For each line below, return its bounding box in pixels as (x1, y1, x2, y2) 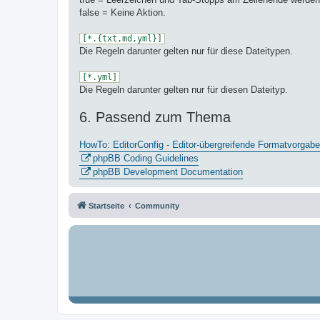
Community (135, 201, 179, 211)
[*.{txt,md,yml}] (82, 34, 162, 44)
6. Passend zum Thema (79, 109, 231, 126)
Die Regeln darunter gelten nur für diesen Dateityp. (79, 84, 288, 96)
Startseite (89, 201, 124, 211)
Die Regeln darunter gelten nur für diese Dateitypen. (79, 46, 293, 57)
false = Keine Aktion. (79, 7, 166, 19)
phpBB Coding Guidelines (93, 153, 199, 164)
